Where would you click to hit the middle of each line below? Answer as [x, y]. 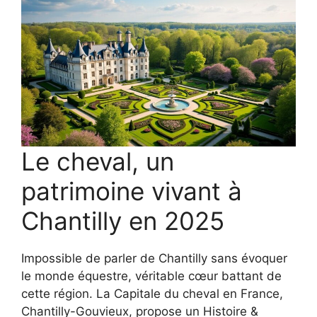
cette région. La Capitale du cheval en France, [152, 294]
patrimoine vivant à [132, 191]
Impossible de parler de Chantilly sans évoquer [154, 259]
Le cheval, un [98, 162]
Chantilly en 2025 [123, 221]
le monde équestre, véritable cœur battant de [151, 276]
